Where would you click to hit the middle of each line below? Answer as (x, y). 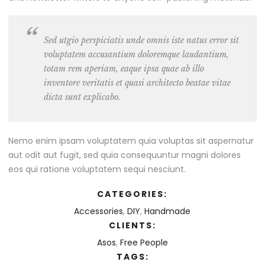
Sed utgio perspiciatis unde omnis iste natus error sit (141, 41)
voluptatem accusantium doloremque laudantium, (136, 55)
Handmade (167, 211)
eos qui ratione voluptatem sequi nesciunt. (97, 169)
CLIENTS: (132, 226)
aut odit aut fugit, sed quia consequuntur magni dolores (125, 155)
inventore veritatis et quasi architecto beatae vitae (137, 83)
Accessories (98, 211)
